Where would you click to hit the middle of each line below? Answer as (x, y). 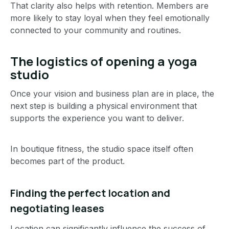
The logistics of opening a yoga (104, 61)
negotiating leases (57, 208)
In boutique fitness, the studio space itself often (102, 148)
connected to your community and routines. (96, 30)
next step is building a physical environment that (104, 106)
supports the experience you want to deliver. (97, 118)
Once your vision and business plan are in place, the (112, 93)
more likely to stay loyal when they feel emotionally (110, 18)
